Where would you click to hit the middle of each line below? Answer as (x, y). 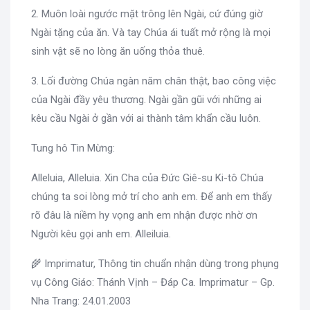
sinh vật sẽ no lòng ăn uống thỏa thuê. (118, 51)
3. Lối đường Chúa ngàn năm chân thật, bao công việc (154, 81)
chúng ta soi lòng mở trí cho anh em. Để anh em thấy (152, 196)
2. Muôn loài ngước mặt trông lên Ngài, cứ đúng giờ (147, 13)
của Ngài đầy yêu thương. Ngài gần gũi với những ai (146, 99)
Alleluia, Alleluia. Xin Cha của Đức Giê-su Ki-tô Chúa (147, 177)
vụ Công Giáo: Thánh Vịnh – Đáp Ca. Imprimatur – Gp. (153, 282)
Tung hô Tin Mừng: (73, 148)
